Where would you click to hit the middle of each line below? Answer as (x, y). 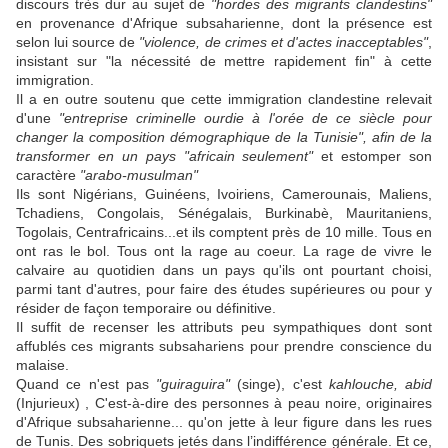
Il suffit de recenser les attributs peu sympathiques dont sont (224, 327)
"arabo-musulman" (139, 175)
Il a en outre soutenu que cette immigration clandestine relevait (224, 99)
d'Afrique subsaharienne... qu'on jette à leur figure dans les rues (224, 422)
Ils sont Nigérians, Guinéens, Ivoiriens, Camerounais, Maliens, (224, 194)
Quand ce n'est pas (82, 384)
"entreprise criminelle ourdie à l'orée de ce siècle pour (246, 118)
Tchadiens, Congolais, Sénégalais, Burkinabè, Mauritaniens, (224, 213)
